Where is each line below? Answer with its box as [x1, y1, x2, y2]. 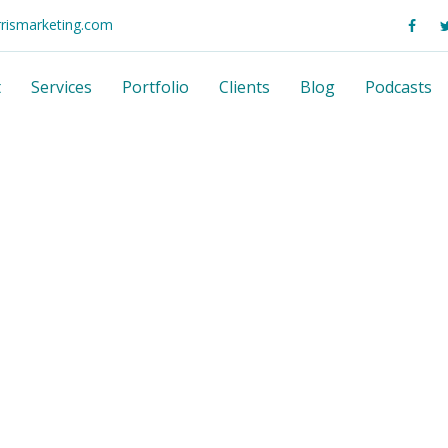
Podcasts [365, 76, 432, 99]
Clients [219, 76, 270, 99]
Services [31, 76, 92, 99]
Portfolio [122, 76, 189, 99]
